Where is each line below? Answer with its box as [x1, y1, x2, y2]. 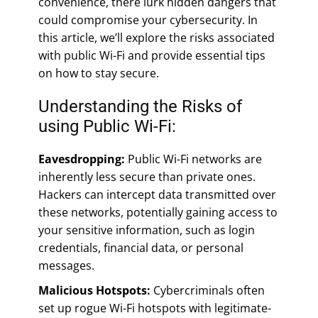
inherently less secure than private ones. [38, 168, 256, 185]
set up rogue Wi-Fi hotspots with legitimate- [38, 300, 271, 316]
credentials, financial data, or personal [38, 239, 243, 256]
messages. [38, 257, 94, 273]
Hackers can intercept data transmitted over [38, 186, 276, 202]
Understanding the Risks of [38, 96, 242, 116]
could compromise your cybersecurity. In [38, 11, 258, 28]
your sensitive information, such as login [38, 221, 255, 238]
